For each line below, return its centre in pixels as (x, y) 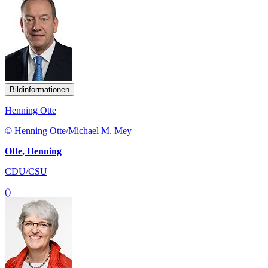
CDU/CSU (26, 171)
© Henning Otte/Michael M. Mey (68, 130)
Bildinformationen (39, 89)
